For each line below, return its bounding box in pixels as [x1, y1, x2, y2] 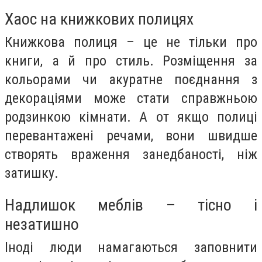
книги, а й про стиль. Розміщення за [5, 53, 257, 70]
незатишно [5, 214, 79, 234]
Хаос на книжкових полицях [5, 9, 194, 29]
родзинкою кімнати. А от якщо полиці [5, 109, 257, 126]
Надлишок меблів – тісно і [5, 195, 257, 215]
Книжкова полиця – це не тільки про [5, 34, 257, 51]
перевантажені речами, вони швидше [5, 127, 257, 144]
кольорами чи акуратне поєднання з [5, 71, 257, 88]
